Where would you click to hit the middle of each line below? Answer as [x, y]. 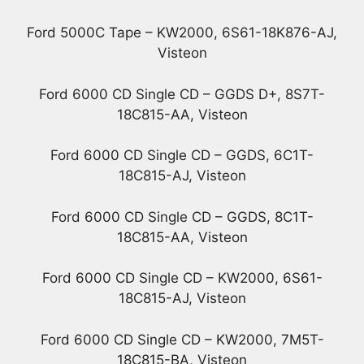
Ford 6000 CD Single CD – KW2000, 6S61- [182, 278]
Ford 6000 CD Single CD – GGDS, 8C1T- [182, 217]
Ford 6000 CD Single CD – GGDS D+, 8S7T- [182, 94]
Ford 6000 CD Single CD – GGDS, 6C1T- [182, 156]
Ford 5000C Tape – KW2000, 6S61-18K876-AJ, [182, 33]
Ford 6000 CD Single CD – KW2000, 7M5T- [182, 339]
